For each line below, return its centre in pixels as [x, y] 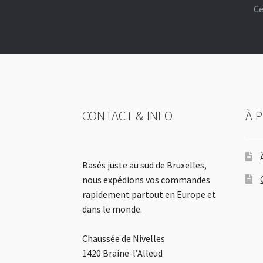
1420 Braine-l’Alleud [123, 253]
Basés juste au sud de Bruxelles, [145, 165]
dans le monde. [112, 209]
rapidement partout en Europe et [149, 195]
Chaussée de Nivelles [124, 239]
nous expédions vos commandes [146, 180]
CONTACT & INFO [128, 116]
